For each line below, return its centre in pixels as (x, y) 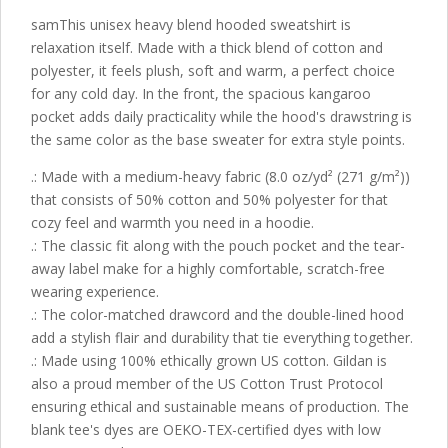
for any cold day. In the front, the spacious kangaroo (201, 94)
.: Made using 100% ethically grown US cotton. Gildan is (209, 361)
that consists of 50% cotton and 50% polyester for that (209, 200)
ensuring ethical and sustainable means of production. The (220, 407)
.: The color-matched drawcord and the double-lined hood (217, 315)
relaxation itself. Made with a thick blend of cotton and (207, 48)
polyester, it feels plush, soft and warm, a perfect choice (213, 71)
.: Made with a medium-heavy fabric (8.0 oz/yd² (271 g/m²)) (220, 177)
